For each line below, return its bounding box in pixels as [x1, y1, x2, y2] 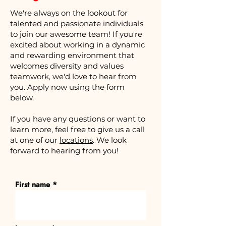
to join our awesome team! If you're [10, 29, 142, 39]
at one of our [10, 135, 60, 145]
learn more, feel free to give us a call [10, 125, 145, 134]
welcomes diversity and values [10, 61, 124, 71]
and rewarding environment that [10, 50, 134, 60]
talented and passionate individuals [10, 19, 143, 28]
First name [15, 179, 50, 190]
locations [60, 135, 93, 145]
